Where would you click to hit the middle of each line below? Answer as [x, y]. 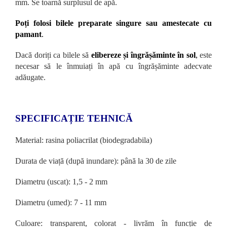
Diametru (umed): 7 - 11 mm [61, 202]
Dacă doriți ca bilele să [52, 55]
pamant [28, 34]
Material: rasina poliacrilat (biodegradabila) [84, 140]
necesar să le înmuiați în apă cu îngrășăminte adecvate [113, 66]
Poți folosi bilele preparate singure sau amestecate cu [113, 23]
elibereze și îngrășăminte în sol [143, 55]
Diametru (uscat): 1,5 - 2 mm [61, 181]
